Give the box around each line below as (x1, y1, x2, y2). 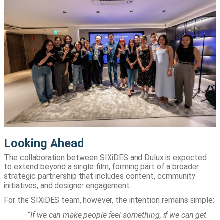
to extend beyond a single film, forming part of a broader (4, 162, 199, 172)
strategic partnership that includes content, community (4, 171, 195, 181)
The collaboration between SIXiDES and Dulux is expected (4, 153, 207, 163)
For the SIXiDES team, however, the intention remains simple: (4, 195, 214, 205)
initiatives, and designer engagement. (4, 181, 131, 191)
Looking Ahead (4, 137, 84, 151)
